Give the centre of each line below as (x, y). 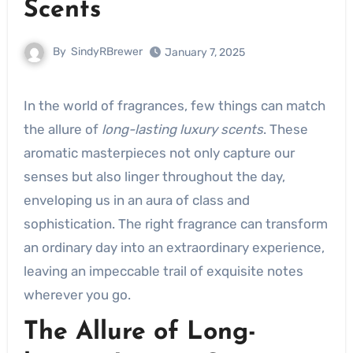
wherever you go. (77, 295)
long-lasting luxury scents (182, 129)
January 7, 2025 (205, 52)
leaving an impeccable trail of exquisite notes (163, 271)
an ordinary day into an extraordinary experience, (174, 247)
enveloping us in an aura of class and (136, 200)
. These (285, 129)
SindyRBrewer (107, 52)
